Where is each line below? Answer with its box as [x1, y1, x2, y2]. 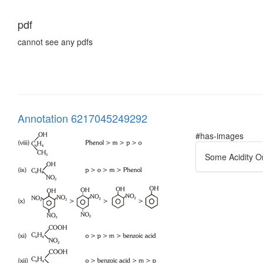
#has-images [195, 129, 244, 141]
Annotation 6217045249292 [18, 110, 147, 126]
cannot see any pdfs [18, 35, 93, 48]
